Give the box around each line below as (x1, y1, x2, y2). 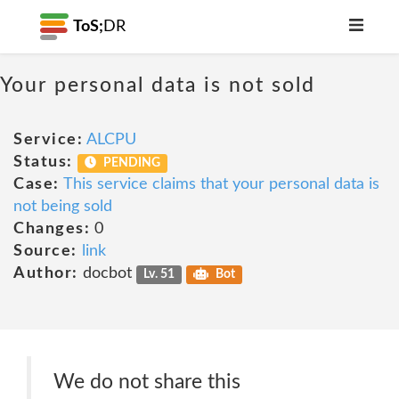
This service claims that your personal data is (62, 176, 379, 192)
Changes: (13, 221, 90, 237)
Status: (13, 154, 73, 170)
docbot (77, 265, 136, 281)
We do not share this (53, 371, 240, 392)
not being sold (13, 199, 112, 215)
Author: (13, 265, 78, 281)
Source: (13, 243, 77, 259)
